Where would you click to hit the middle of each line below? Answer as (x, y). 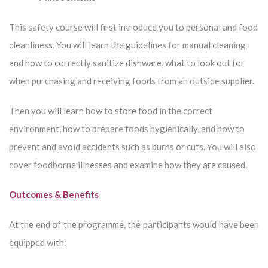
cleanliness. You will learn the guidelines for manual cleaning (127, 45)
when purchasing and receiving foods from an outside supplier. (132, 81)
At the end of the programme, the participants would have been (134, 225)
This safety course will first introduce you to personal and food (133, 27)
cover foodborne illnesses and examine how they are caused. (128, 165)
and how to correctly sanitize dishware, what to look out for (127, 63)
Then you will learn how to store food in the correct (111, 111)
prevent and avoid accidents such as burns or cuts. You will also (133, 147)
